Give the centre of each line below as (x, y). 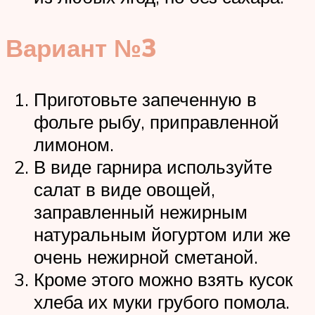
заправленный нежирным (141, 211)
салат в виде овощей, (124, 189)
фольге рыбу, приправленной (156, 121)
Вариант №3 (81, 47)
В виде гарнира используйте (153, 166)
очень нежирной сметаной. (146, 256)
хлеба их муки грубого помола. (162, 301)
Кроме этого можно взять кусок (163, 279)
